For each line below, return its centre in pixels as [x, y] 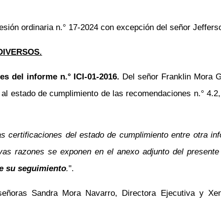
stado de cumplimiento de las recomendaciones [104, 93]
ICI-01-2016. [97, 76]
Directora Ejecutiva [158, 193]
